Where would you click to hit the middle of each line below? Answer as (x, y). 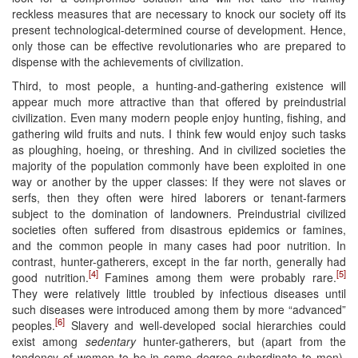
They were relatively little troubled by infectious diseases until (179, 293)
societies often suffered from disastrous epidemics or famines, (179, 229)
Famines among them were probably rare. (217, 277)
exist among (49, 341)
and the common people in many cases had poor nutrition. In (179, 245)
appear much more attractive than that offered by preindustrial (179, 101)
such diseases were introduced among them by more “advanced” (179, 309)
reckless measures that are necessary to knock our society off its (179, 13)
